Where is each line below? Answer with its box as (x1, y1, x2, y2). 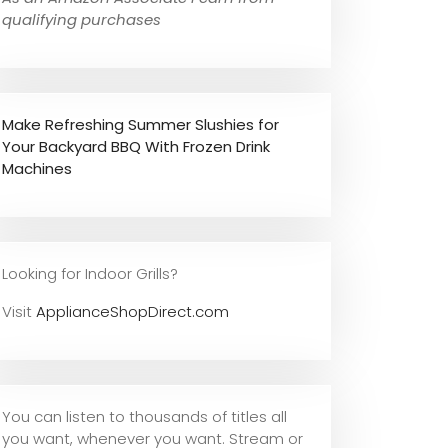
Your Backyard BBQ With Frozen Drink (2, 135, 270, 157)
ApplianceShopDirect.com (36, 300, 229, 322)
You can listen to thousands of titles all (2, 405, 287, 427)
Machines (2, 157, 72, 179)
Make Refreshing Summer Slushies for (2, 113, 279, 135)
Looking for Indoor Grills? (2, 262, 178, 284)
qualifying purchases (2, 8, 161, 30)
